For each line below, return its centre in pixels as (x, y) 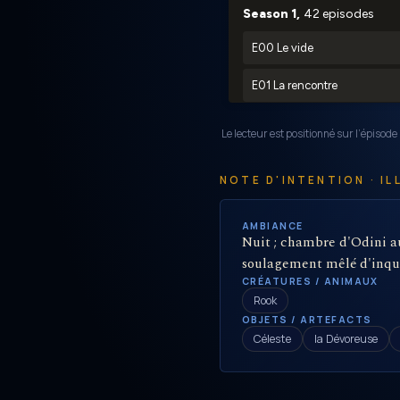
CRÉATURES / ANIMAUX (310, 281)
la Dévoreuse (346, 339)
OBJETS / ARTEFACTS (307, 320)
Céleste (272, 339)
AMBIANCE (273, 226)
